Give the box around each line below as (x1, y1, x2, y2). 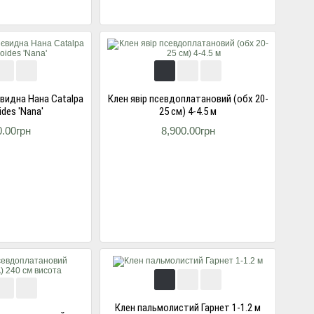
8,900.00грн (161, 125, 215, 137)
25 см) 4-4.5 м (159, 105, 217, 118)
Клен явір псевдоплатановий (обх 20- (107, 93, 268, 105)
